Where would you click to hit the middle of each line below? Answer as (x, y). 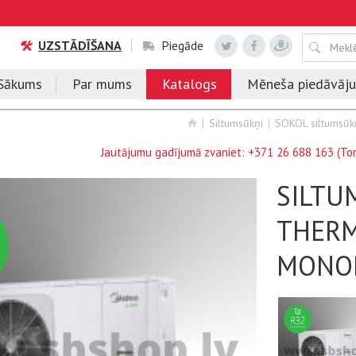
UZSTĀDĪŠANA (80, 45)
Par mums (102, 84)
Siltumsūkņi (236, 123)
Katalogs (190, 84)
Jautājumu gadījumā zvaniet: (174, 152)
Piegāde (182, 45)
